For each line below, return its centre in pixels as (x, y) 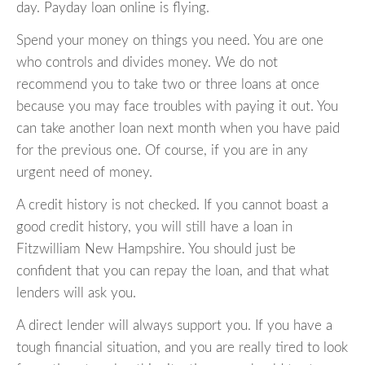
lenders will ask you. (76, 293)
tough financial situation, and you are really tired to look (182, 348)
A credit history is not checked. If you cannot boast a (172, 205)
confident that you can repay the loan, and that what (173, 271)
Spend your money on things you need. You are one (170, 41)
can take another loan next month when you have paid (178, 129)
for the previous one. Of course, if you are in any (162, 151)
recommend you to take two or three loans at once (168, 85)
